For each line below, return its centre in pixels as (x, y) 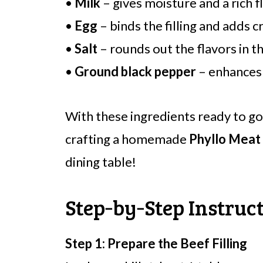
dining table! (101, 162)
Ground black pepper (135, 71)
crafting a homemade (127, 139)
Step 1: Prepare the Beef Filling (156, 243)
